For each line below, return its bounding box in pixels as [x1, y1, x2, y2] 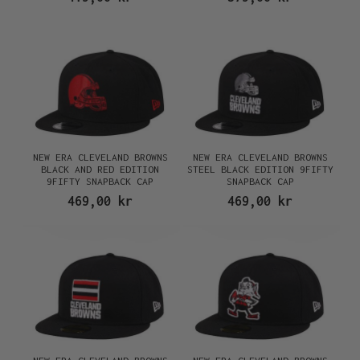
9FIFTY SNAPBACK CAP [47, 174, 153, 187]
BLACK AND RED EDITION [41, 162, 159, 175]
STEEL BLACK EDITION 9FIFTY [186, 162, 333, 175]
